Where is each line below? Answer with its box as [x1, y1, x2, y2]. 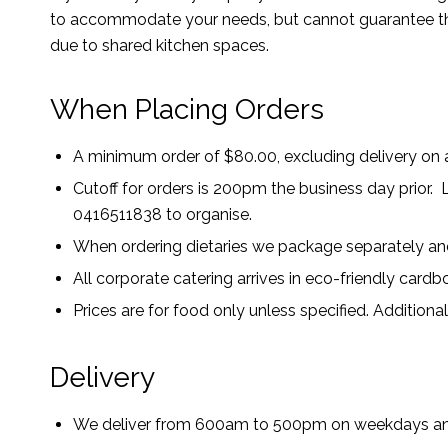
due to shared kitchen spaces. [50, 36, 269, 56]
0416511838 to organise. [73, 205, 252, 225]
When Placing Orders [50, 93, 324, 127]
